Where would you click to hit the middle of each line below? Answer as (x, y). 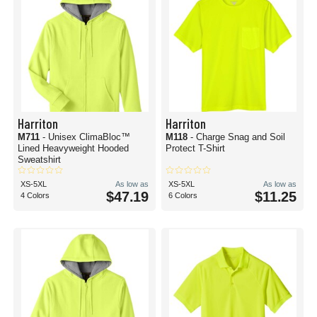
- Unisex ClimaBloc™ (86, 137)
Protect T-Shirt (195, 148)
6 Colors (183, 195)
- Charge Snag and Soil (238, 137)
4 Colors (35, 195)
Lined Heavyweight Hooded (73, 148)
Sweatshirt (39, 160)
